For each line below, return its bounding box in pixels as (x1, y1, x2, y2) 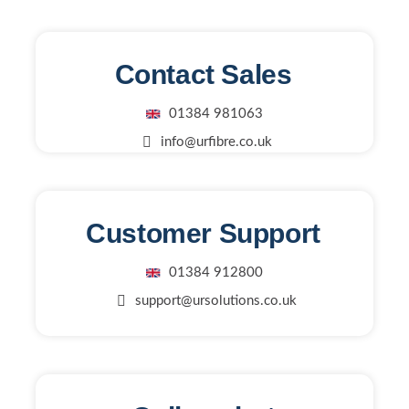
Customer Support (86, 218, 320, 248)
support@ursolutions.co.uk (135, 294, 297, 308)
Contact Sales (114, 59, 292, 89)
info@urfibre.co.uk (160, 135, 272, 149)
